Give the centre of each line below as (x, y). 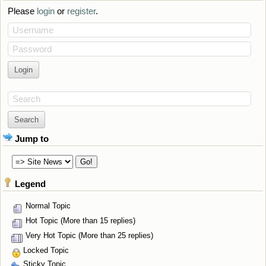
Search (26, 99)
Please (22, 11)
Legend (31, 184)
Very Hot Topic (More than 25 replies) (88, 236)
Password (32, 49)
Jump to (32, 139)
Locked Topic (45, 251)
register (81, 11)
